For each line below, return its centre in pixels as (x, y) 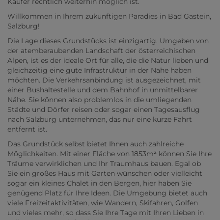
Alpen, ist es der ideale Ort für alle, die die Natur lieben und (108, 61)
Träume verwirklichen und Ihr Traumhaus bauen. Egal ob (104, 164)
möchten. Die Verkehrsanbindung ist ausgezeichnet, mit (104, 80)
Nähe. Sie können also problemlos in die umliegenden (99, 100)
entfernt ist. (27, 129)
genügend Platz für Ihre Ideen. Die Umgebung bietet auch (107, 193)
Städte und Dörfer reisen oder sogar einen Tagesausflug (104, 110)
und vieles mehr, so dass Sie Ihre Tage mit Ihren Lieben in (106, 213)
